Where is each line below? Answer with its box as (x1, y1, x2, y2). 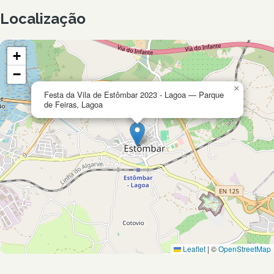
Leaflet (181, 243, 206, 254)
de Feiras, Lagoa (44, 98, 103, 111)
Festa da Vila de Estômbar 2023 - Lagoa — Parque (44, 89, 224, 101)
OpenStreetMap (218, 243, 271, 254)
